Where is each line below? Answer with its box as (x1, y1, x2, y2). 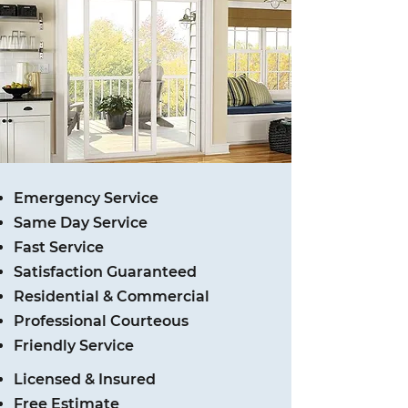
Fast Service (14, 239, 104, 256)
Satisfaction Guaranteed (14, 263, 197, 280)
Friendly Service (14, 337, 134, 354)
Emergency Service (14, 189, 158, 207)
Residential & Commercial (14, 288, 209, 305)
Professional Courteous (14, 312, 189, 330)
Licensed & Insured (14, 371, 156, 388)
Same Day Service (14, 214, 148, 231)
